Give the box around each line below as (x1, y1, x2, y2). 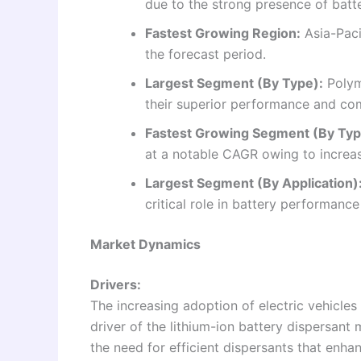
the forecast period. (145, 45, 266, 62)
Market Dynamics (90, 235, 201, 252)
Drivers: (90, 276, 141, 293)
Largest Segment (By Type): (145, 74, 323, 91)
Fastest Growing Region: (145, 24, 301, 41)
